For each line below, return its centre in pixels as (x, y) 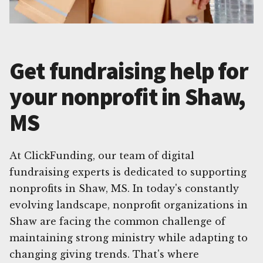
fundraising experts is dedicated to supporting (128, 172)
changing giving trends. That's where (104, 254)
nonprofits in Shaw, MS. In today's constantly (124, 188)
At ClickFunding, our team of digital (102, 155)
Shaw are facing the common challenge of (117, 221)
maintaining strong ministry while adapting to (129, 237)
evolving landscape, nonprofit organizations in (129, 205)
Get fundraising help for (129, 71)
